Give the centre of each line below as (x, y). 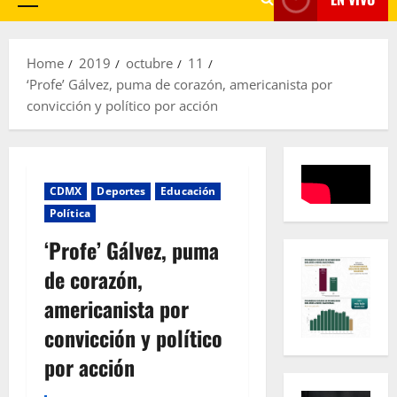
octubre (149, 63)
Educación (188, 191)
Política (70, 213)
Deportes (121, 191)
